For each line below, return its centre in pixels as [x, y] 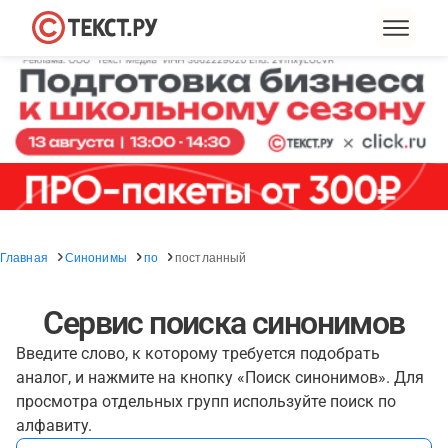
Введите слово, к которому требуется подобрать [198, 353]
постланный [211, 256]
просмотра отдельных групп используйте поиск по [206, 401]
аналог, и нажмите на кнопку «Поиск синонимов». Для [220, 377]
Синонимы [95, 256]
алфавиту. [54, 425]
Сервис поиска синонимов [224, 323]
